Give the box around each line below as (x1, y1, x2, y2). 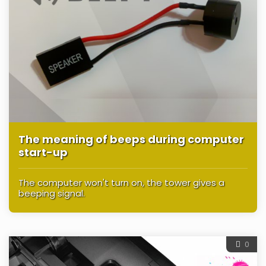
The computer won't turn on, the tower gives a (18, 176, 224, 189)
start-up (18, 145, 68, 160)
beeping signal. (18, 187, 85, 200)
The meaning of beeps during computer (18, 132, 244, 147)
